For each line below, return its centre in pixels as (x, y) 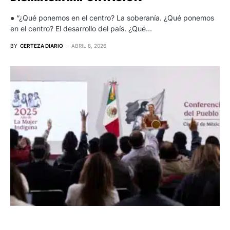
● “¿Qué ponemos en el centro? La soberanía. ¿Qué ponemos (112, 17)
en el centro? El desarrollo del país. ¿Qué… (81, 28)
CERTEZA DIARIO (42, 45)
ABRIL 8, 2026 (89, 45)
